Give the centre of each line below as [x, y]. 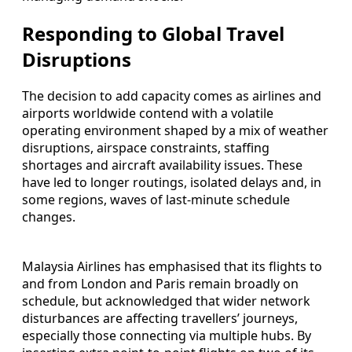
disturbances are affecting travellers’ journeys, [160, 319]
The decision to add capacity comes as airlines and [172, 96]
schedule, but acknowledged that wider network [166, 301]
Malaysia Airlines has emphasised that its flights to [172, 267]
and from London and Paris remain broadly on [160, 284]
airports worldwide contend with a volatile [148, 114]
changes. [49, 217]
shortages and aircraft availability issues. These [162, 165]
